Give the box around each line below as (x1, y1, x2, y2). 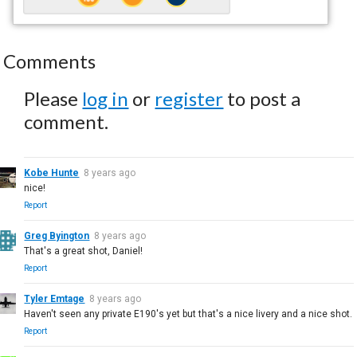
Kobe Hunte (24, 167, 80, 178)
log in (82, 86, 129, 110)
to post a (223, 86, 301, 110)
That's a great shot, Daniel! (24, 245, 143, 257)
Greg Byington (24, 229, 90, 241)
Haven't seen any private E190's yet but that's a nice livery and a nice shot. (24, 308, 353, 320)
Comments (3, 49, 96, 73)
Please (24, 86, 83, 110)
